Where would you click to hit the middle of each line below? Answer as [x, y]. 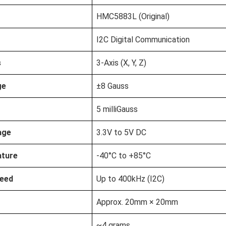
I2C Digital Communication [143, 40]
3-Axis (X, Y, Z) [121, 63]
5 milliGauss [117, 109]
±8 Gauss [112, 86]
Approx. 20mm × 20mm [137, 202]
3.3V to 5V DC [121, 132]
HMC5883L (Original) [133, 16]
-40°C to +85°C [123, 156]
